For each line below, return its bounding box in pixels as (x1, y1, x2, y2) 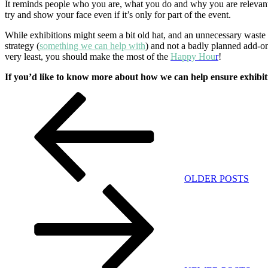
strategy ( (5, 41, 39, 51)
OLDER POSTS (184, 173, 249, 184)
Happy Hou (170, 51, 215, 62)
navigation (4, 108, 69, 124)
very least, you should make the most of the (5, 51, 170, 62)
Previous (184, 92, 217, 102)
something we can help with (39, 41, 145, 51)
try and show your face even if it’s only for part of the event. (5, 10, 231, 20)
